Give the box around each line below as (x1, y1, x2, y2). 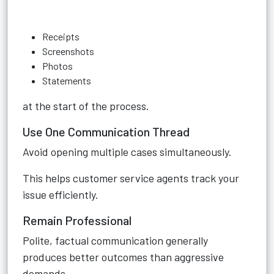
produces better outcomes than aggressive (23, 250, 224, 264)
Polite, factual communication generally (23, 234, 208, 247)
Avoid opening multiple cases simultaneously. (23, 145, 232, 158)
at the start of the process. (23, 99, 149, 113)
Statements (42, 75, 91, 86)
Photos (42, 60, 73, 72)
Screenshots (42, 45, 94, 57)
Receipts (42, 31, 80, 42)
